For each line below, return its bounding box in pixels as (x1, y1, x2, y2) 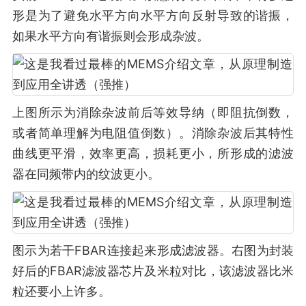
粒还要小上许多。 (12, 284, 111, 298)
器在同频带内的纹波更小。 (12, 167, 160, 181)
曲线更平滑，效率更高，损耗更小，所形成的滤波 (12, 146, 294, 161)
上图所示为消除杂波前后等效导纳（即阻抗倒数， (12, 105, 294, 120)
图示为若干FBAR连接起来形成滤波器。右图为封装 (12, 243, 294, 258)
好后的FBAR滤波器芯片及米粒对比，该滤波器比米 (12, 264, 294, 278)
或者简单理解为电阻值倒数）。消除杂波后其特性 (12, 126, 294, 140)
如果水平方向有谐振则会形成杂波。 (12, 29, 209, 43)
